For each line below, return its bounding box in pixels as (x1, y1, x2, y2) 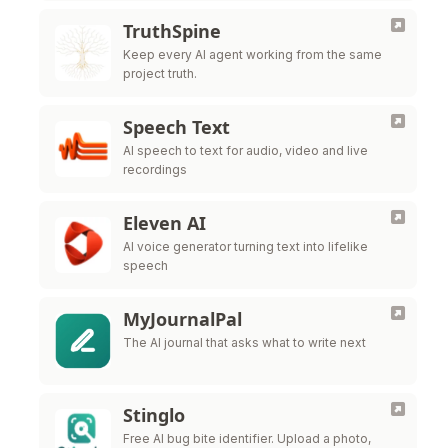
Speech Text (123, 115, 230, 139)
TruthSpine (123, 19, 221, 43)
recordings (123, 162, 187, 177)
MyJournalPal (123, 307, 242, 331)
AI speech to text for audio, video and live (123, 143, 368, 158)
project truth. (123, 66, 197, 81)
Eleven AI (123, 211, 206, 235)
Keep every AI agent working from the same (123, 47, 382, 62)
